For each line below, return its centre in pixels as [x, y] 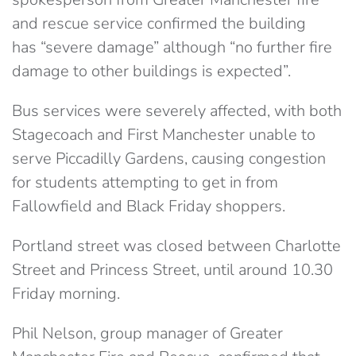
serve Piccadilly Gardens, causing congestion [169, 159]
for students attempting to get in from [145, 182]
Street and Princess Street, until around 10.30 [172, 270]
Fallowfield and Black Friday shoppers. [149, 206]
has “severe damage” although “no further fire [172, 47]
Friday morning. [66, 294]
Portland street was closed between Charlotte [176, 246]
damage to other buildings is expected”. [151, 71]
